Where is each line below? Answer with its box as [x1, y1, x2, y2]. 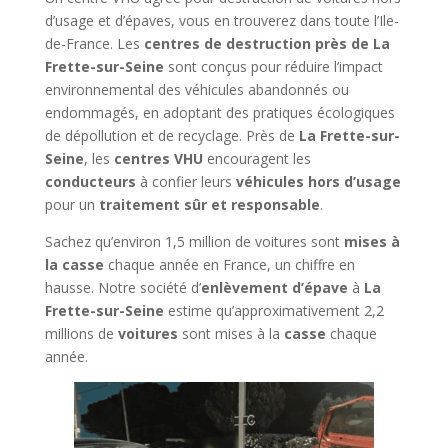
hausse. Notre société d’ [44, 278, 201, 297]
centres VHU [113, 149, 203, 168]
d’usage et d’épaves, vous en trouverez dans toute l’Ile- [44, 11, 399, 30]
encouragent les [202, 149, 311, 168]
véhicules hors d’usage [235, 172, 401, 191]
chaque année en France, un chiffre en [103, 255, 355, 274]
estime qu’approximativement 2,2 [163, 301, 384, 320]
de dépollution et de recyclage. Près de [44, 126, 299, 145]
